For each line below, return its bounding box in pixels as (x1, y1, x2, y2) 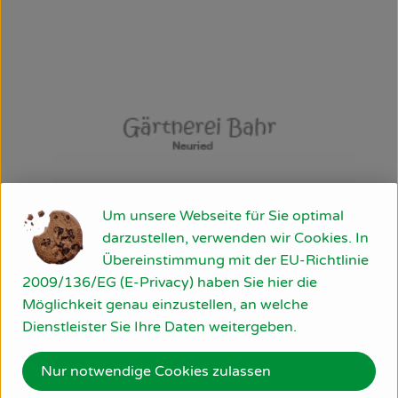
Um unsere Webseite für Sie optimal (102, 207, 344, 225)
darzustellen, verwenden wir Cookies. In (102, 229, 369, 247)
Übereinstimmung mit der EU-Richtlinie (102, 251, 369, 269)
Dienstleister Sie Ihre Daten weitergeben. (22, 318, 297, 336)
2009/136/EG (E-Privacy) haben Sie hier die (22, 274, 317, 291)
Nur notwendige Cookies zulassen (41, 362, 271, 380)
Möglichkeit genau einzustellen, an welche (22, 296, 308, 314)
